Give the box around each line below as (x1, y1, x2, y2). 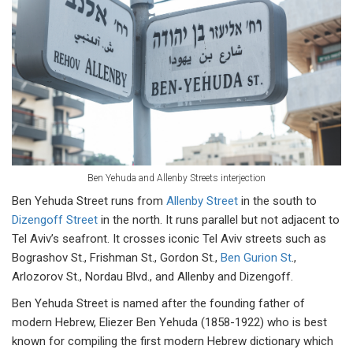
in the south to (238, 193, 317, 208)
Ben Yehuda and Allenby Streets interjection (87, 172, 266, 184)
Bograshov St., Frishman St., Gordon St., (12, 250, 221, 265)
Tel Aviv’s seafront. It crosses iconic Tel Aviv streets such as (12, 231, 326, 246)
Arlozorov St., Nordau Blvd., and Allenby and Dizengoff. (12, 269, 296, 284)
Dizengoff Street (12, 212, 98, 227)
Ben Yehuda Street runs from (12, 193, 166, 208)
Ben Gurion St (221, 250, 292, 265)
